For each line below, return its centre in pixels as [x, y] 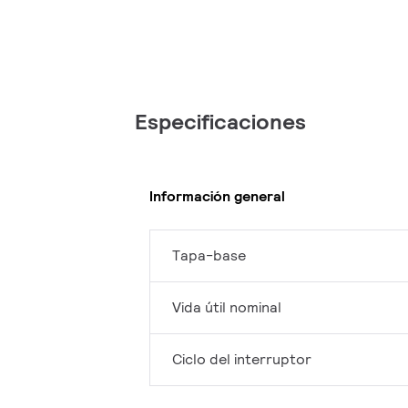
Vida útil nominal [227, 308]
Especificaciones [220, 122]
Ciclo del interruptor [242, 360]
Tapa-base [209, 256]
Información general [217, 196]
